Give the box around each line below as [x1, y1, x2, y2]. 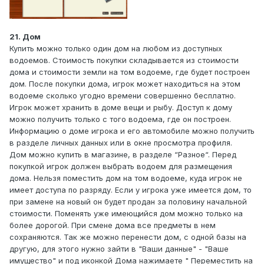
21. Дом [9, 32, 41, 42]
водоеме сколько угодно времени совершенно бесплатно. [9, 91, 236, 101]
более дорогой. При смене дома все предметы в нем [9, 220, 216, 230]
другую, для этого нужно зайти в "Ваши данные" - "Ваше [9, 244, 229, 254]
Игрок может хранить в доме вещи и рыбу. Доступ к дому [9, 103, 232, 113]
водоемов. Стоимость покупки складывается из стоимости [9, 55, 239, 65]
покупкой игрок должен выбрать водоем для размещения [9, 161, 232, 171]
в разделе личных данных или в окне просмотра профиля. [9, 138, 232, 148]
